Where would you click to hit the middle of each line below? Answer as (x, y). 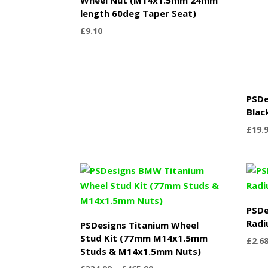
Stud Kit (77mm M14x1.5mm (144, 238)
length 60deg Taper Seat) (138, 13)
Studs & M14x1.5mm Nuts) (141, 251)
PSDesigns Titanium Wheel (140, 225)
